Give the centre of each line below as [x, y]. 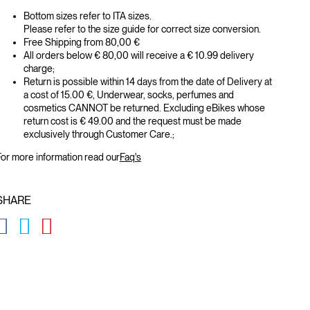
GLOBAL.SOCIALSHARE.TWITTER [106, 216]
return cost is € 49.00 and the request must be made [132, 121]
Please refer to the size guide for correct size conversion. [143, 29]
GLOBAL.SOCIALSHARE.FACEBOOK [90, 216]
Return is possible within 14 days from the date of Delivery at [147, 82]
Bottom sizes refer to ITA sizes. [87, 16]
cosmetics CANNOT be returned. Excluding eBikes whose [144, 108]
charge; [39, 69]
